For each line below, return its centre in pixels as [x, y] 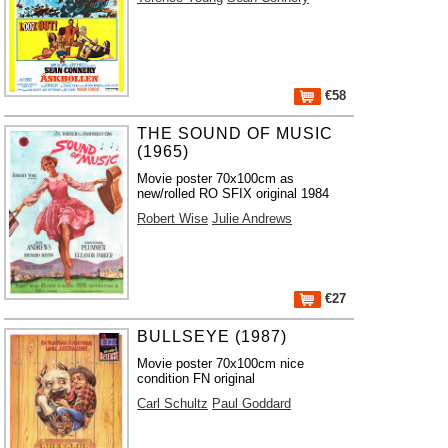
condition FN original [196, 378]
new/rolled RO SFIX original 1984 [233, 193]
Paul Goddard [252, 403]
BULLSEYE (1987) [212, 336]
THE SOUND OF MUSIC [235, 133]
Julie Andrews [252, 218]
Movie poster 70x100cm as [216, 178]
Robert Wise [173, 218]
